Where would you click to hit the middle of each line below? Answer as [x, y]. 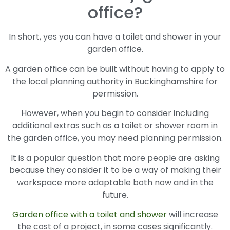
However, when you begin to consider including [115, 113]
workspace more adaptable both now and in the [115, 182]
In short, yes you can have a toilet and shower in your [115, 37]
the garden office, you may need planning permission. [115, 138]
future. [115, 195]
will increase [192, 214]
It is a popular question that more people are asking [115, 158]
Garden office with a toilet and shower [89, 214]
